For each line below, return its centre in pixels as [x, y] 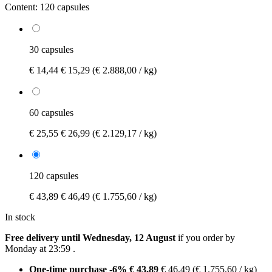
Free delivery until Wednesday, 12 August [90, 237]
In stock [20, 217]
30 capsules [51, 49]
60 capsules [51, 112]
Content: [21, 7]
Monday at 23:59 [38, 248]
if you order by [205, 237]
